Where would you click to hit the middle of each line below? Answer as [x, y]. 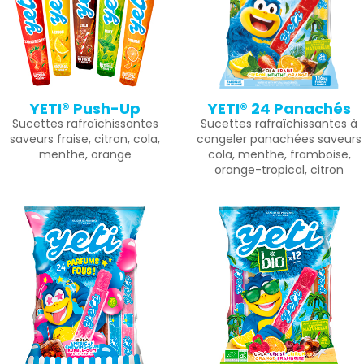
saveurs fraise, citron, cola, [85, 139]
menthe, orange [85, 154]
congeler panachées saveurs [279, 139]
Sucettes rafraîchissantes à [279, 123]
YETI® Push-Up [85, 108]
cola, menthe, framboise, [279, 154]
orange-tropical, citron [279, 170]
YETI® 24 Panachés [279, 108]
